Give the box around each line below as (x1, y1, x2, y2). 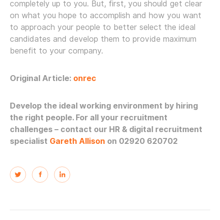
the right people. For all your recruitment (10, 112, 167, 122)
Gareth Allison (50, 136, 107, 146)
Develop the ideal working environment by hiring (10, 101, 198, 110)
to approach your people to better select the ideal (10, 22, 195, 32)
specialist (10, 136, 50, 146)
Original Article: (10, 73, 73, 83)
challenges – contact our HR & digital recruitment (10, 124, 202, 134)
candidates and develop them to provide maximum (10, 34, 196, 44)
